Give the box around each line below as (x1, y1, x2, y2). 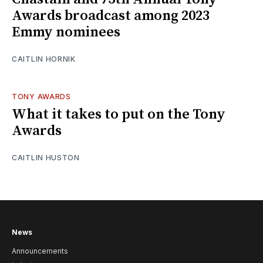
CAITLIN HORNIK (12, 54, 76, 63)
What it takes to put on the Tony (12, 105, 225, 123)
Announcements (12, 247, 68, 256)
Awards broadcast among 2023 (12, 6, 210, 25)
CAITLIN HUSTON (12, 153, 80, 162)
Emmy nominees (12, 23, 120, 41)
